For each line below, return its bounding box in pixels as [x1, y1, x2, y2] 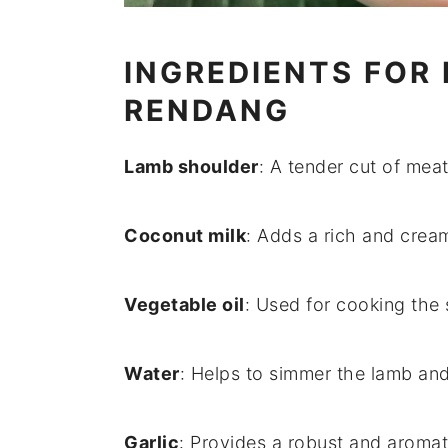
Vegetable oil [124, 294, 245, 316]
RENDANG [124, 93, 290, 129]
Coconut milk [124, 225, 246, 247]
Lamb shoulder [124, 156, 259, 178]
